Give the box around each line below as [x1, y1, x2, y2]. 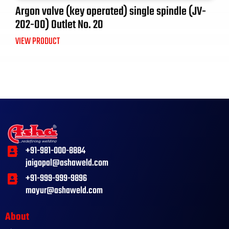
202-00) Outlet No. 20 [15, 16, 103, 35]
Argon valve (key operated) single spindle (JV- [15, 3, 206, 21]
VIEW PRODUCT [15, 34, 60, 50]
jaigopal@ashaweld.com [25, 156, 108, 171]
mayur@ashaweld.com [25, 184, 103, 199]
